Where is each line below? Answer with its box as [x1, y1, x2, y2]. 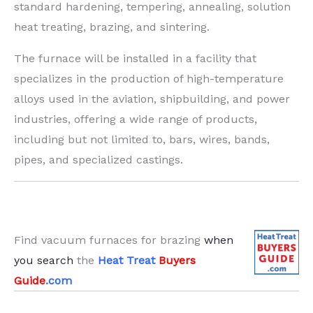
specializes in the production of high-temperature [14, 72, 284, 86]
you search [14, 254, 73, 268]
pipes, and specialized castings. [14, 153, 183, 167]
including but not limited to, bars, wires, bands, [14, 133, 270, 147]
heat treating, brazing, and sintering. [14, 20, 210, 34]
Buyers [159, 254, 196, 268]
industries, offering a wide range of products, [14, 112, 257, 126]
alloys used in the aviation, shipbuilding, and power [14, 92, 290, 106]
